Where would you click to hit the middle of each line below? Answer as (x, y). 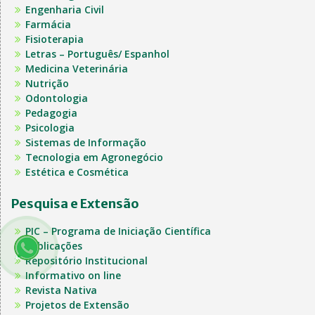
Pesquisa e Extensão (75, 203)
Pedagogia (51, 112)
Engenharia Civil (65, 9)
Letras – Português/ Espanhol (97, 53)
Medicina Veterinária (77, 68)
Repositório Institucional (86, 260)
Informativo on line (73, 275)
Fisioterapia (54, 39)
